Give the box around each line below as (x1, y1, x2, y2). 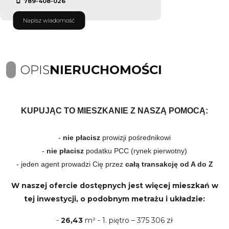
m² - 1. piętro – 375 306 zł (85, 215, 173, 225)
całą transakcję (125, 159, 178, 168)
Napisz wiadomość (23, 16, 75, 24)
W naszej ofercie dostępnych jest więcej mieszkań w (11, 180, 218, 190)
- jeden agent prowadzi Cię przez (16, 159, 125, 168)
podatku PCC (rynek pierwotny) (84, 146, 187, 155)
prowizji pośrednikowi (100, 133, 171, 142)
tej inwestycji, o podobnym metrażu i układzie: (24, 194, 205, 203)
